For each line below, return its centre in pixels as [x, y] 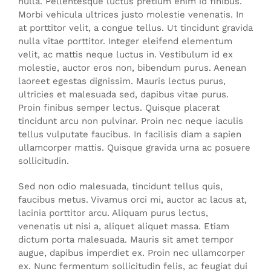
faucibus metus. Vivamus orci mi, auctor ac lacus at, [132, 199]
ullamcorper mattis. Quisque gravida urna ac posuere [134, 147]
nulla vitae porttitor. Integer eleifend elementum [125, 41]
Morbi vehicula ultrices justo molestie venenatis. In [131, 14]
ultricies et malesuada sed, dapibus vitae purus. [123, 94]
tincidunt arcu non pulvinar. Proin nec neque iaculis [131, 121]
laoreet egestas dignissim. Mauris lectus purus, [122, 81]
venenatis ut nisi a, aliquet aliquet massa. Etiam [124, 226]
